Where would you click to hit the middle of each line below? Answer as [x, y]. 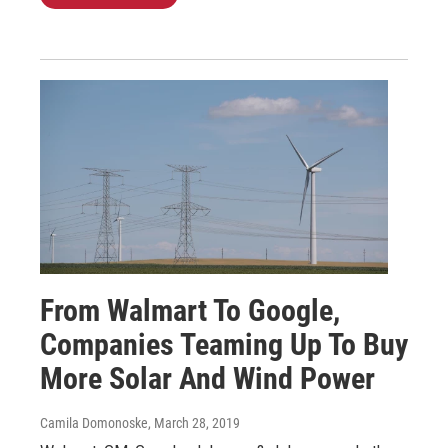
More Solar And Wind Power [207, 378]
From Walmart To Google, [190, 310]
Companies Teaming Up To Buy [224, 344]
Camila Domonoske [94, 422]
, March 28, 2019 [194, 422]
